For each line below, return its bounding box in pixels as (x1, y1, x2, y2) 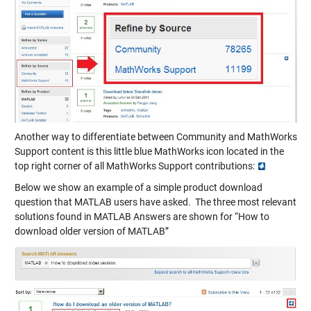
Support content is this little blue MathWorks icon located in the (14, 145, 284, 157)
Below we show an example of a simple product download (14, 181, 262, 193)
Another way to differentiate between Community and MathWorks (14, 131, 297, 142)
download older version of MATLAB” (14, 225, 169, 237)
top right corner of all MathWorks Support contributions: (14, 160, 257, 171)
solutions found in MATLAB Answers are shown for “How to (14, 210, 269, 222)
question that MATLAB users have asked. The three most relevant (14, 196, 296, 208)
